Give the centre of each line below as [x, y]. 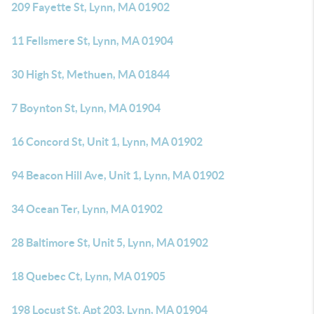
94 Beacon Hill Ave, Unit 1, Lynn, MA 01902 [118, 175]
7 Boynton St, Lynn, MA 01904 [86, 108]
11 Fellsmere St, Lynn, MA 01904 [92, 41]
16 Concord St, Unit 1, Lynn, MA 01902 [107, 142]
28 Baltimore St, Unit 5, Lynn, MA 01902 [110, 243]
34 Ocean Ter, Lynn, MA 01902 [87, 209]
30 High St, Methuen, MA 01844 [90, 74]
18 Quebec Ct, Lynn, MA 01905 [88, 276]
